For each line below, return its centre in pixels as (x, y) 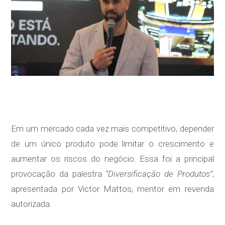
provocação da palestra (59, 174)
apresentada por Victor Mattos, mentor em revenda (113, 189)
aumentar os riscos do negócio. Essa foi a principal (113, 159)
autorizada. (32, 204)
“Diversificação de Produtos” (159, 174)
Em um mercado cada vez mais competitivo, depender (113, 129)
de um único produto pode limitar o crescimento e (113, 144)
